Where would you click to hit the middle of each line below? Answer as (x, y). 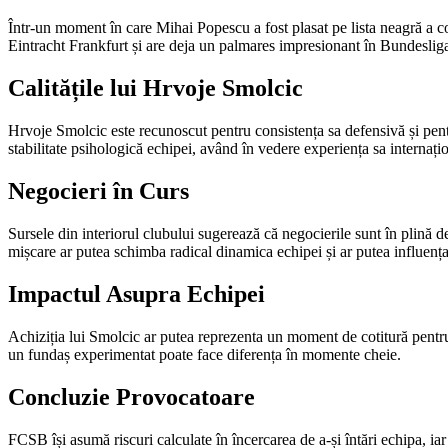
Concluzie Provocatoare (131, 396)
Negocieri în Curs (98, 191)
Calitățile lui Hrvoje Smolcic (155, 88)
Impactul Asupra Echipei (136, 294)
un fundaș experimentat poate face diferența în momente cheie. (204, 354)
